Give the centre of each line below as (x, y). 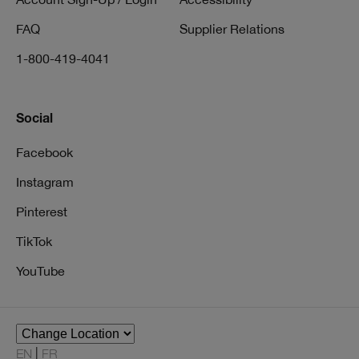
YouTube (40, 271)
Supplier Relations (232, 29)
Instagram (45, 182)
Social (34, 120)
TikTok (34, 241)
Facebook (44, 152)
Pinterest (42, 212)
